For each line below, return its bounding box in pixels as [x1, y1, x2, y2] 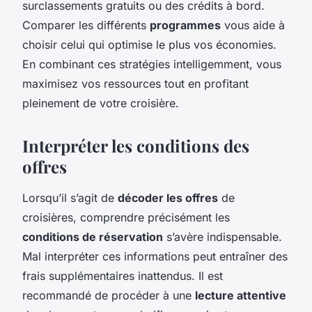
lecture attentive [195, 288, 286, 302]
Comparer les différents [22, 17, 150, 32]
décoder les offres [118, 190, 218, 205]
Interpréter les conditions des [22, 134, 249, 157]
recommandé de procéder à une [22, 288, 195, 302]
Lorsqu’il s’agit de [22, 190, 118, 205]
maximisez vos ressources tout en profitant [22, 76, 249, 91]
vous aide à [221, 17, 285, 32]
